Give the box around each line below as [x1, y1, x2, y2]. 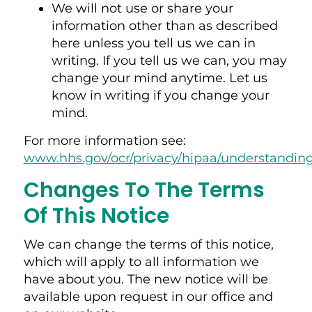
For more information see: [23, 132, 186, 148]
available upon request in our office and [23, 288, 273, 304]
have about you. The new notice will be [23, 271, 268, 287]
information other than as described [51, 17, 278, 33]
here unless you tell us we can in [51, 35, 256, 51]
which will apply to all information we [23, 253, 259, 270]
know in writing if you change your [51, 87, 270, 103]
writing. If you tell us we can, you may [51, 52, 287, 68]
